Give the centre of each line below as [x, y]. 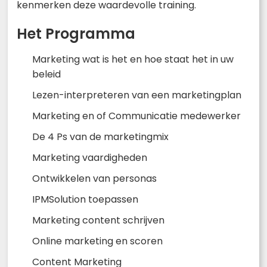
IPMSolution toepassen [85, 199]
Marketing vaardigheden [90, 157]
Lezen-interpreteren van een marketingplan [137, 95]
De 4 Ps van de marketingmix [100, 136]
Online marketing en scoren [97, 241]
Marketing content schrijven [98, 220]
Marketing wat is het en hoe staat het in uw [133, 59]
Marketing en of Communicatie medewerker [136, 116]
